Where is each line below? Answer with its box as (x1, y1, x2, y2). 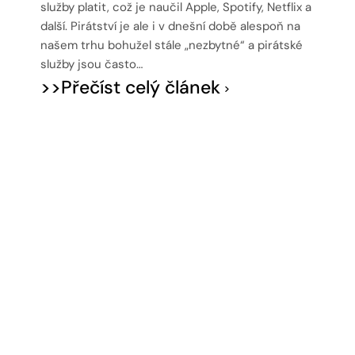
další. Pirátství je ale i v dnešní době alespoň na (40, 17, 301, 34)
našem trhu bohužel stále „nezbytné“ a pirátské (40, 36, 303, 53)
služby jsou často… (40, 55, 143, 72)
